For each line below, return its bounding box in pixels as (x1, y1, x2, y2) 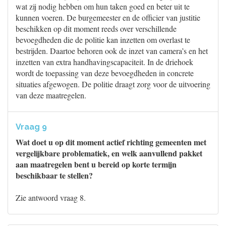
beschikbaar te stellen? (16, 169, 93, 181)
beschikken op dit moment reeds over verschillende (16, 23, 177, 34)
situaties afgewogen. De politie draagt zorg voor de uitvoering (16, 79, 210, 89)
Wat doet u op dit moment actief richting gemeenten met (16, 136, 206, 148)
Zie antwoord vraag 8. (16, 192, 86, 203)
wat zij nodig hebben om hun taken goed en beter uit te (16, 1, 190, 12)
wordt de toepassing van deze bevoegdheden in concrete (16, 68, 194, 78)
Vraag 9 (16, 122, 47, 132)
